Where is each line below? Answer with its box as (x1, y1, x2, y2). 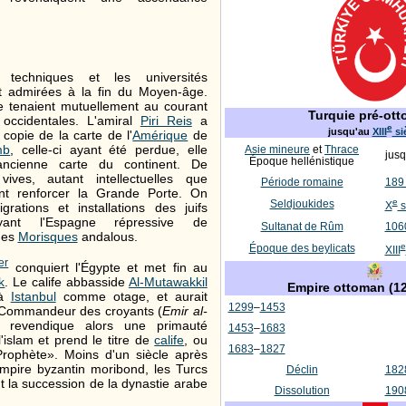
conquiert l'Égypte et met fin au (8, 260, 208, 275)
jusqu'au (327, 125, 372, 137)
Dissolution (274, 384, 330, 396)
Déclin (285, 363, 318, 375)
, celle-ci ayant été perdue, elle (10, 142, 208, 158)
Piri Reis (140, 113, 192, 129)
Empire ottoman (286, 281, 385, 295)
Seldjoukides (269, 198, 334, 209)
